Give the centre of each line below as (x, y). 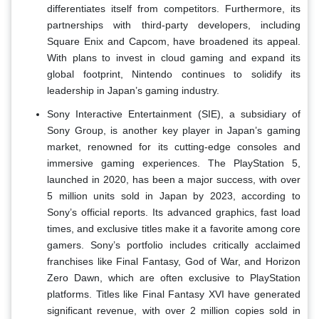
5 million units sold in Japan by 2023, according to (174, 195)
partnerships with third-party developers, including (174, 25)
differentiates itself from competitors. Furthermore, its (174, 8)
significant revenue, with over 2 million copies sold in (174, 310)
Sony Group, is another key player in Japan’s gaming (174, 130)
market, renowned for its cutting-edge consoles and (174, 146)
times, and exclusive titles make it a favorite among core (174, 228)
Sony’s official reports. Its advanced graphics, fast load (174, 212)
